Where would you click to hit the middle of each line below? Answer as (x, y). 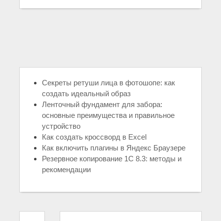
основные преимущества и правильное (108, 115)
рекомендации (66, 169)
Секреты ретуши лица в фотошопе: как (109, 83)
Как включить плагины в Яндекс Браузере (114, 148)
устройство (61, 126)
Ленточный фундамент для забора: (102, 104)
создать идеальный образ (86, 93)
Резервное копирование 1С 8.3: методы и (112, 159)
